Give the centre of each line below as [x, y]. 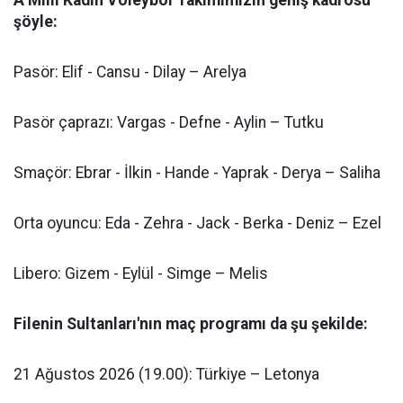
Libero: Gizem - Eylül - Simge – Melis [141, 274]
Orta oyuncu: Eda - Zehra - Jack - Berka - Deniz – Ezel [197, 224]
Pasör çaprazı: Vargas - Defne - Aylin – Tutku [169, 123]
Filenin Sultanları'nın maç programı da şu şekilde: [191, 324]
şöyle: [36, 22]
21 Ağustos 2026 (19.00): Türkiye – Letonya [166, 375]
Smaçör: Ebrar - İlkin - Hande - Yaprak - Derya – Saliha [197, 173]
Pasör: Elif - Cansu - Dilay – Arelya [130, 72]
